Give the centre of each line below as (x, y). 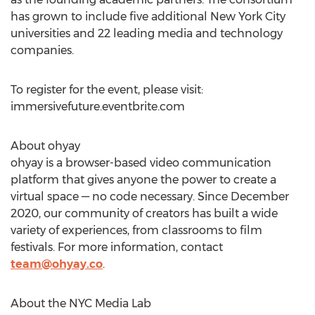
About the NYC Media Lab (81, 303)
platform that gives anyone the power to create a (143, 180)
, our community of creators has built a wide (158, 213)
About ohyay (45, 146)
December (260, 197)
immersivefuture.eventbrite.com (98, 107)
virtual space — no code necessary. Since (121, 197)
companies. (42, 50)
